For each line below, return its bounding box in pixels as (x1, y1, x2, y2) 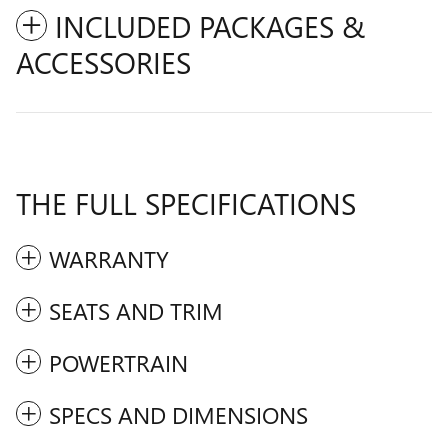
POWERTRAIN (49, 346, 188, 378)
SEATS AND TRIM (49, 294, 223, 326)
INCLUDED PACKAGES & (55, 5, 365, 46)
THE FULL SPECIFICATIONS (16, 182, 356, 223)
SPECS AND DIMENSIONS (49, 398, 308, 430)
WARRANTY (49, 242, 169, 274)
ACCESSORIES (16, 41, 191, 82)
